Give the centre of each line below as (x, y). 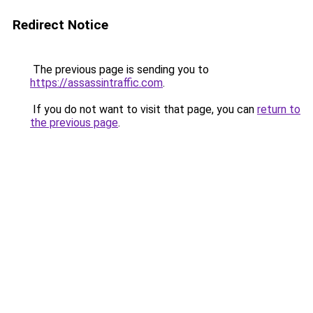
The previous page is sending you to (119, 70)
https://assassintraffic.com (96, 83)
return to (279, 109)
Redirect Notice (60, 25)
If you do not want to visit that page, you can (144, 109)
